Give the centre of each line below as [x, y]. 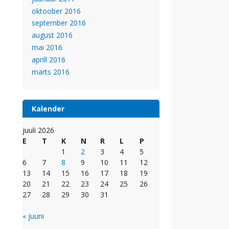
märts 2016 [50, 72]
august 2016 [52, 35]
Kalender [48, 109]
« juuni [33, 216]
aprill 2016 [48, 59]
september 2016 [59, 23]
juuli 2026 [38, 130]
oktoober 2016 [56, 11]
